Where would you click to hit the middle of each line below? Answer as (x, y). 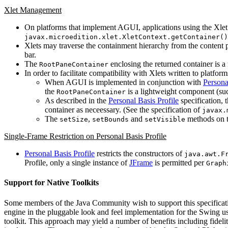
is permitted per (179, 162)
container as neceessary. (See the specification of (123, 109)
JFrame (141, 162)
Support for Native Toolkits (51, 183)
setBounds (110, 119)
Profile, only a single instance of (77, 162)
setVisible (165, 119)
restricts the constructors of (139, 153)
